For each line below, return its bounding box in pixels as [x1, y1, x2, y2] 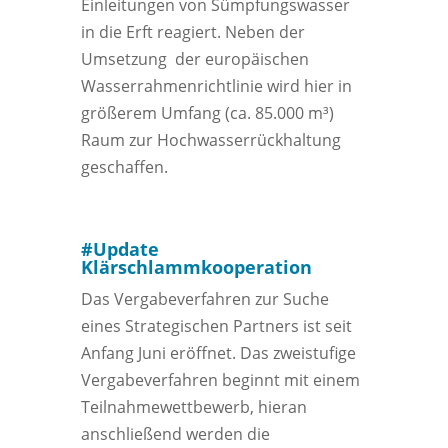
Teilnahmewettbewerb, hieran [80, 396, 307, 419]
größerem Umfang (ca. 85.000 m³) [80, 102, 334, 125]
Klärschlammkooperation [80, 255, 312, 280]
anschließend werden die [80, 423, 270, 446]
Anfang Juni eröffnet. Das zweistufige [80, 342, 356, 365]
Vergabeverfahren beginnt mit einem [80, 369, 360, 392]
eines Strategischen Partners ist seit [80, 315, 352, 338]
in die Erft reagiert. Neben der [80, 21, 305, 44]
